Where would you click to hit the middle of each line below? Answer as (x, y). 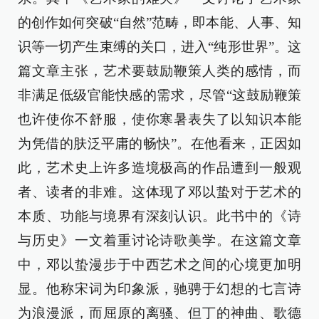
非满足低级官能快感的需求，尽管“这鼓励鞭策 (159, 95)
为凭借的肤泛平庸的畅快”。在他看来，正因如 (159, 144)
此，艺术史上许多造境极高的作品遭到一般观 (159, 168)
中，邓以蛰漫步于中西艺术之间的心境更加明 (159, 265)
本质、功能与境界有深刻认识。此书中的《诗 (159, 216)
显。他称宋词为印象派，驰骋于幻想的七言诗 (159, 289)
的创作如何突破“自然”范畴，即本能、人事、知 (159, 23)
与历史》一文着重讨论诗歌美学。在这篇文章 (159, 241)
